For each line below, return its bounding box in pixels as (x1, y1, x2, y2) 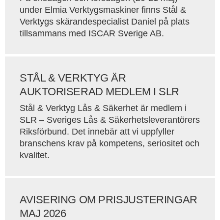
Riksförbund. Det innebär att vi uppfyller (20, 127, 174, 137)
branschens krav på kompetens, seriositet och (20, 138, 199, 148)
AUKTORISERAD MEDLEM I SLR (20, 85, 179, 98)
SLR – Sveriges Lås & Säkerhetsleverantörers (20, 115, 200, 125)
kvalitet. (20, 150, 50, 160)
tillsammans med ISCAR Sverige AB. (20, 28, 164, 38)
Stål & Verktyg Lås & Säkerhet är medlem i (20, 103, 187, 113)
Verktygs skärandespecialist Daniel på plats (20, 17, 190, 27)
